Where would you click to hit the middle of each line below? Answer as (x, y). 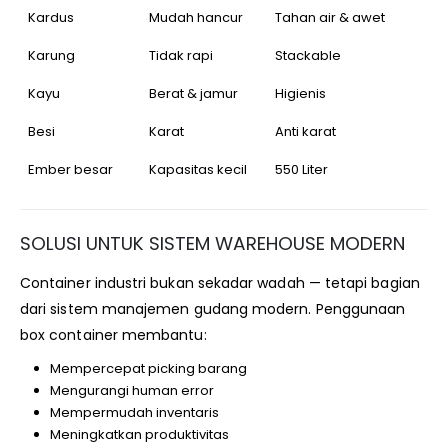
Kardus (51, 17)
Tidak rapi (181, 55)
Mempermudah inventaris (134, 412)
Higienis (300, 93)
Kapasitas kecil (198, 169)
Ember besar (70, 169)
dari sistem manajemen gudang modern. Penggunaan (213, 308)
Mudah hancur (196, 17)
